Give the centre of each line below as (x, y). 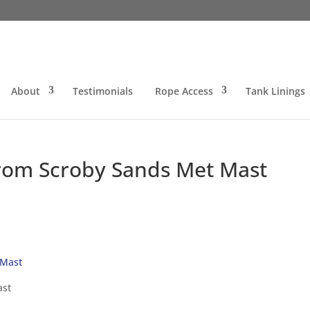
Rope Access (184, 91)
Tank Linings (275, 91)
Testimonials (102, 91)
